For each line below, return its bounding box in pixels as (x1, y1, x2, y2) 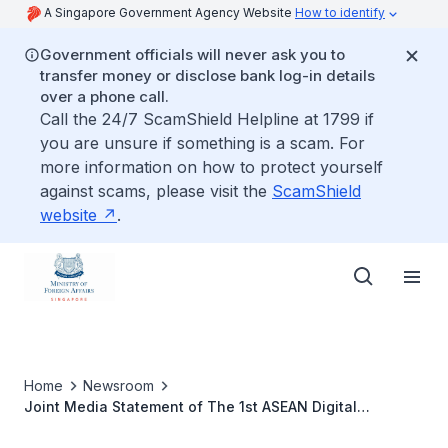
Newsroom (83, 377, 154, 394)
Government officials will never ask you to (40, 45, 345, 64)
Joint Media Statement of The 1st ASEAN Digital (24, 398, 357, 415)
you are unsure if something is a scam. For (40, 133, 365, 153)
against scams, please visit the (40, 181, 272, 201)
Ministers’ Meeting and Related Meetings (24, 419, 314, 436)
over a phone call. (40, 87, 169, 106)
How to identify (295, 5, 385, 20)
